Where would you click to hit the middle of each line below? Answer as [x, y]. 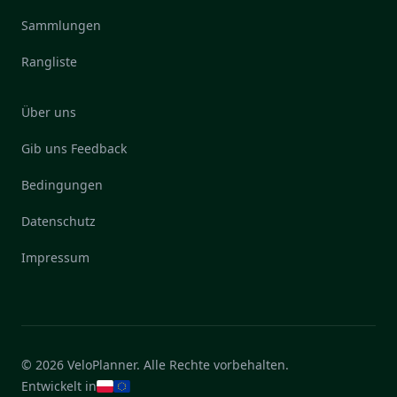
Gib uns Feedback [74, 149]
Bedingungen [62, 185]
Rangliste [49, 62]
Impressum [55, 258]
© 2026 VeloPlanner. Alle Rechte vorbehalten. [155, 365]
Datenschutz [58, 222]
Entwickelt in [59, 386]
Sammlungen [61, 26]
